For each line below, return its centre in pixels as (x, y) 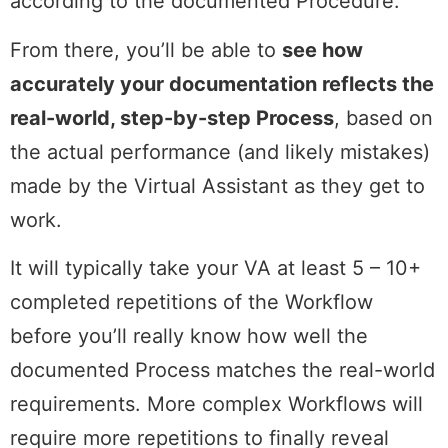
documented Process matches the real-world (222, 370)
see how (322, 49)
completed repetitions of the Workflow (191, 302)
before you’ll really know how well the (189, 336)
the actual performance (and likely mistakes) (220, 151)
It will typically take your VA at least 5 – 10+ (215, 268)
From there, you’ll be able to (146, 49)
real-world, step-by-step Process (172, 117)
